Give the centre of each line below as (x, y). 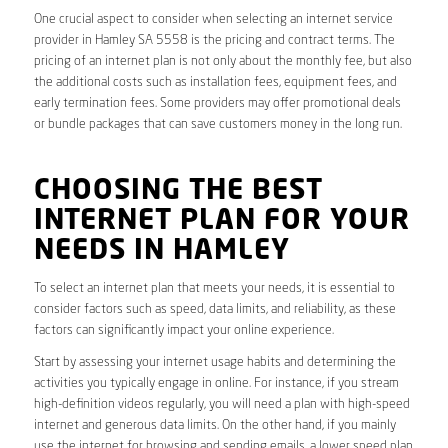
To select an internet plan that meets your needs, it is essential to (214, 289)
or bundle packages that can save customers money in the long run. (217, 125)
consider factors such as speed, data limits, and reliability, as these (214, 310)
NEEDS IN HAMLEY (161, 252)
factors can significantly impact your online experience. (183, 331)
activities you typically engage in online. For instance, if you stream (216, 384)
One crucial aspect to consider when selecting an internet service (213, 20)
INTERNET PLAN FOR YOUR (221, 222)
